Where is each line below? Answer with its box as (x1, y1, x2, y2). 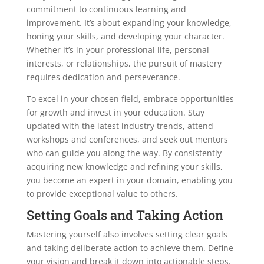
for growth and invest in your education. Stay (26, 107, 204, 118)
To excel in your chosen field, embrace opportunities (26, 93, 234, 105)
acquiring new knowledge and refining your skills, (26, 161, 223, 173)
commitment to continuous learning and (26, 4, 186, 15)
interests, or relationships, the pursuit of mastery (26, 58, 222, 70)
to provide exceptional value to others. (26, 188, 178, 200)
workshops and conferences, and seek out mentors (26, 134, 228, 146)
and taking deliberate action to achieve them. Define (26, 242, 233, 254)
